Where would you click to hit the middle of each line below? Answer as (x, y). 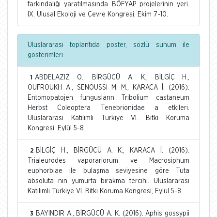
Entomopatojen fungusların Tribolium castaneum (108, 98)
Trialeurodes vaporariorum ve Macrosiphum (108, 161)
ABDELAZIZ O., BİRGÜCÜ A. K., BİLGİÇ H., (112, 77)
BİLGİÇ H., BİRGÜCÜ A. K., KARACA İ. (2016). (113, 150)
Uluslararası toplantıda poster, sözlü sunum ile (108, 45)
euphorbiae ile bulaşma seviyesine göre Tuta (108, 171)
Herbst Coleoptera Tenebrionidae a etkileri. (108, 108)
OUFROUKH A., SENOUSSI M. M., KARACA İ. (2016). (108, 87)
